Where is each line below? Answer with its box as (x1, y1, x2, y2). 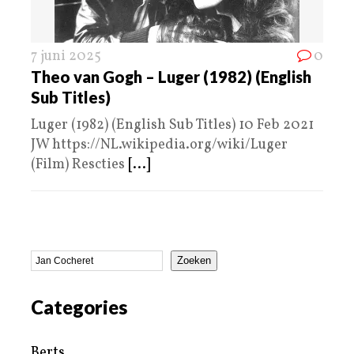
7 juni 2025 (31, 46, 101, 66)
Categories (31, 295, 127, 318)
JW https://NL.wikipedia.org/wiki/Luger (31, 134, 288, 155)
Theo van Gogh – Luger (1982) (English (31, 66, 311, 86)
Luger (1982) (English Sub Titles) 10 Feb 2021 (31, 115, 314, 135)
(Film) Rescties (31, 154, 128, 175)
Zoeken (177, 254, 211, 267)
